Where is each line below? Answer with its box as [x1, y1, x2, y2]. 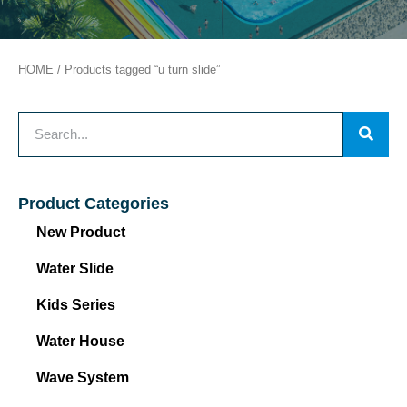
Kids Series [36, 296, 115, 313]
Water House [36, 333, 124, 349]
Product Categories [18, 194, 169, 213]
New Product [36, 223, 125, 240]
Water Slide [36, 260, 114, 276]
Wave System [36, 369, 129, 385]
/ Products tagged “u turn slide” [54, 63, 220, 76]
